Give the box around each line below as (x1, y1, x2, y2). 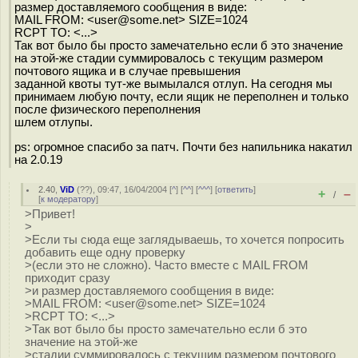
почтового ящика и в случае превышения (14, 64, 241, 78)
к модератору (41, 194, 96, 204)
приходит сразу (25, 272, 110, 284)
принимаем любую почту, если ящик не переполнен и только (14, 89, 348, 103)
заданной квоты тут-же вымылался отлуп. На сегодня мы (14, 77, 332, 90)
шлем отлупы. (14, 115, 93, 129)
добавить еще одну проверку (25, 246, 185, 259)
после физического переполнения (14, 102, 201, 116)
